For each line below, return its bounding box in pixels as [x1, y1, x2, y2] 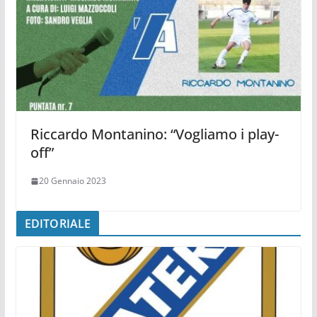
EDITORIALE [24, 216, 91, 232]
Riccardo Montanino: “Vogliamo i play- [30, 125, 279, 144]
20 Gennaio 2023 [38, 175, 106, 188]
